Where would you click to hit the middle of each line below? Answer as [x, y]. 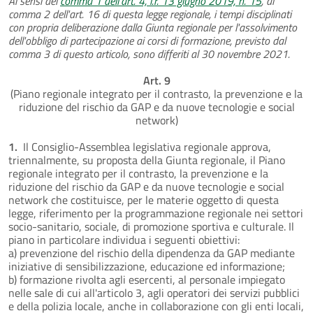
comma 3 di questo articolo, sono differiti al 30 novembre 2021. [149, 53]
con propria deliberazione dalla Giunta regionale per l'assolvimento [153, 27]
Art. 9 [156, 80]
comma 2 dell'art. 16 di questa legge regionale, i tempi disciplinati [150, 14]
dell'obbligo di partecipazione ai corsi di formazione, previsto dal [147, 40]
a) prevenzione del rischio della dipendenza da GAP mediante [152, 253]
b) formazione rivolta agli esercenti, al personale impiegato [147, 279]
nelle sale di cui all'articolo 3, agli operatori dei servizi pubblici [154, 292]
